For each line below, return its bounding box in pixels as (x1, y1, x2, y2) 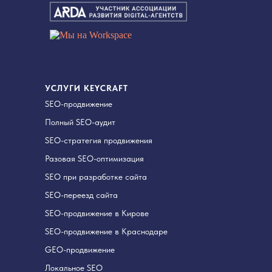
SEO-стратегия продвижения (45, 135, 152, 145)
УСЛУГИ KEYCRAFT (45, 83, 128, 93)
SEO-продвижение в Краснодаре (45, 226, 168, 236)
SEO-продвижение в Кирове (45, 208, 149, 218)
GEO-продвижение (45, 244, 115, 254)
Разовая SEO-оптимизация (45, 153, 144, 163)
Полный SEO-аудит (45, 117, 115, 127)
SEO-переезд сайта (45, 189, 118, 200)
